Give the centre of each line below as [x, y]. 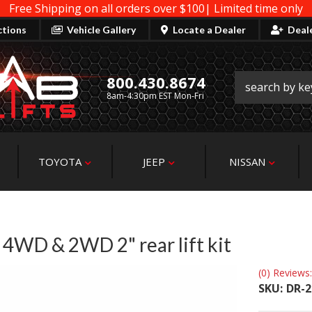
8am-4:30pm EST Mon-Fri [155, 96]
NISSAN [248, 162]
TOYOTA [60, 162]
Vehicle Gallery [101, 30]
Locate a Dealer [209, 30]
